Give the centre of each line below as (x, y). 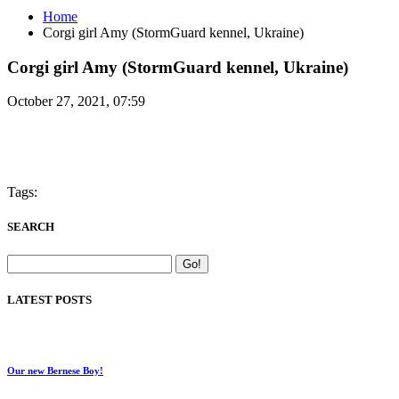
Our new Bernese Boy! (55, 370)
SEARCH (31, 227)
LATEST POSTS (49, 299)
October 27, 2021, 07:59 (76, 102)
